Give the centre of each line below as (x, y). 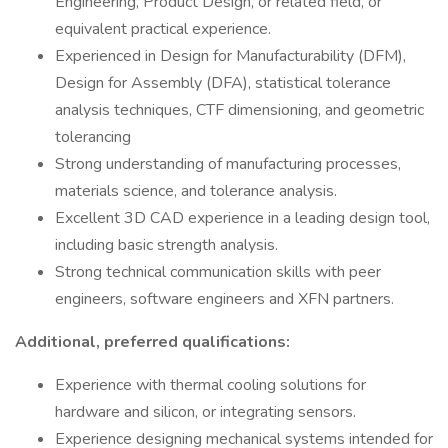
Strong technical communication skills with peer (218, 272)
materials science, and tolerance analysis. (196, 191)
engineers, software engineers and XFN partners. (224, 299)
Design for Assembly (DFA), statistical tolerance (223, 83)
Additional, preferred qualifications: (152, 342)
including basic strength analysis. (166, 245)
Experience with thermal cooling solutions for (210, 385)
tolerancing (93, 137)
